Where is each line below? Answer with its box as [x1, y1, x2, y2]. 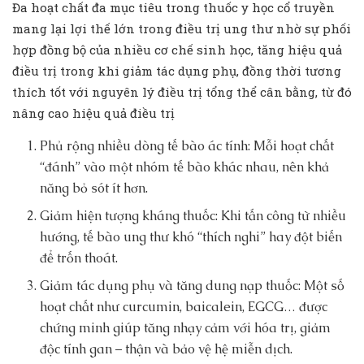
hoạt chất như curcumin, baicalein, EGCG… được [40, 298, 328, 316]
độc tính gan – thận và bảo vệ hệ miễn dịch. [40, 340, 293, 358]
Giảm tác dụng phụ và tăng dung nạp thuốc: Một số [40, 277, 345, 295]
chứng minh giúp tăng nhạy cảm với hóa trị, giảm [40, 319, 331, 337]
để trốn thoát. [40, 249, 119, 267]
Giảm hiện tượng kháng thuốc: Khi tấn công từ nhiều [40, 207, 347, 225]
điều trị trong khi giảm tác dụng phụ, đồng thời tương [12, 63, 341, 80]
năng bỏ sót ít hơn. [40, 180, 149, 197]
